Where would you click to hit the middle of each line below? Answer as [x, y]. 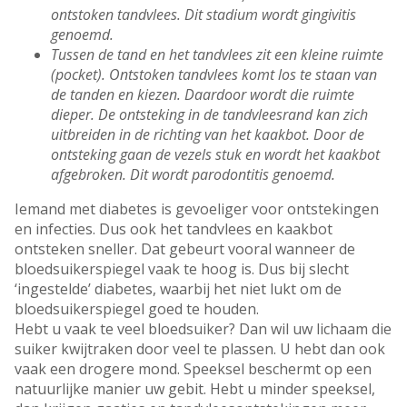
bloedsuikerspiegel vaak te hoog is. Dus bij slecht [182, 269]
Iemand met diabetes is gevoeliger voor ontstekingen [197, 209]
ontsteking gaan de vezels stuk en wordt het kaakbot [215, 155]
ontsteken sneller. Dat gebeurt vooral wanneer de [185, 249]
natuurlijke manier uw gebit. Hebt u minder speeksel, [195, 389]
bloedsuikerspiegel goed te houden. [137, 309]
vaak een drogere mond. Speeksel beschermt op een [193, 369]
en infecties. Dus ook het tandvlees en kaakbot [174, 229]
